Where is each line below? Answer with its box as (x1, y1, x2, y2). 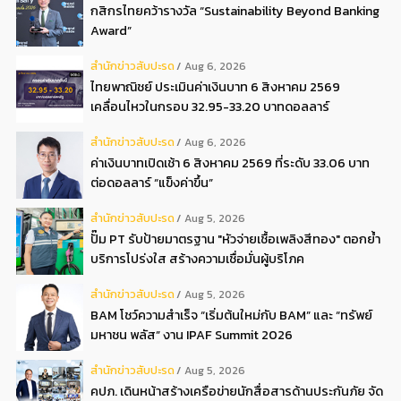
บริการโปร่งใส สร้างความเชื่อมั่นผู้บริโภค (90, 248, 304, 269)
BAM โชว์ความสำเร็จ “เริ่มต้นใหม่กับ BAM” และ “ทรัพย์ (90, 304, 372, 325)
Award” (90, 20, 132, 40)
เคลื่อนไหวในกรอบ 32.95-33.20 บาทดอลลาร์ (90, 96, 329, 116)
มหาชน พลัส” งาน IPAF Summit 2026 (90, 324, 293, 345)
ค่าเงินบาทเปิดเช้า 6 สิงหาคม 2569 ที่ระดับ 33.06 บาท (90, 152, 370, 173)
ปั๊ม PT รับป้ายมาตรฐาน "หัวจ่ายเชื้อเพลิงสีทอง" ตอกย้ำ (90, 228, 380, 249)
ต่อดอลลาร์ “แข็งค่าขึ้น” (90, 172, 213, 192)
